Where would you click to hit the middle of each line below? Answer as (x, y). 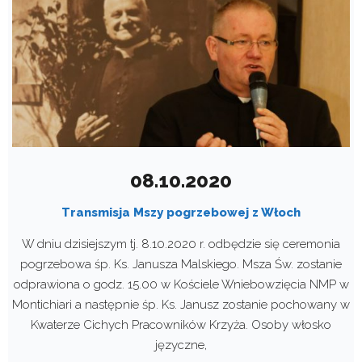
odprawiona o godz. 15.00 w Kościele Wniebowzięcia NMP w (181, 284)
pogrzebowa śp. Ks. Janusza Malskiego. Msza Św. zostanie (181, 264)
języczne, (181, 345)
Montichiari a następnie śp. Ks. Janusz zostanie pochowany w (181, 304)
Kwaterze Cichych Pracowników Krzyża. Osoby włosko (181, 324)
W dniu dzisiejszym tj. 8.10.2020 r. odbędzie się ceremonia (181, 244)
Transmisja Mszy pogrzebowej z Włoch (181, 212)
